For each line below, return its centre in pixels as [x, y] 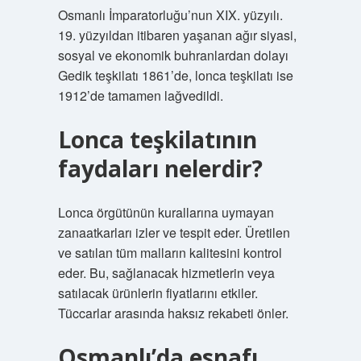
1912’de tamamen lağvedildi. [140, 95]
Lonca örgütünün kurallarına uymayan [166, 212]
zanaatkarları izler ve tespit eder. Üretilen [174, 232]
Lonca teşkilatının [157, 139]
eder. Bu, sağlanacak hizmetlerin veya [166, 273]
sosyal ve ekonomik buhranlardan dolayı [173, 55]
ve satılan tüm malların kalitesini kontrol [170, 253]
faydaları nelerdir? [160, 168]
